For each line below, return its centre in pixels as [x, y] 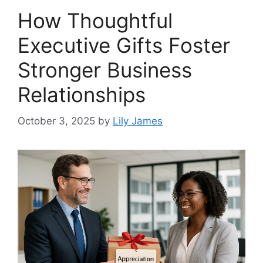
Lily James [138, 121]
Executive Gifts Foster [124, 45]
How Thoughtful [95, 21]
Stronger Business [105, 70]
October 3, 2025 [56, 121]
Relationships [82, 95]
